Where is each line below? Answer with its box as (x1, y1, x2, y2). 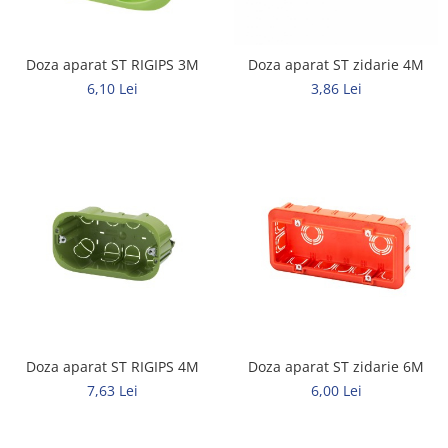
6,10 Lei (86, 78, 138, 98)
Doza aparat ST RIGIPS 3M (25, 54, 199, 74)
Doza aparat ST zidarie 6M (248, 356, 424, 376)
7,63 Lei (86, 380, 138, 400)
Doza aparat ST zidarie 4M (248, 54, 424, 74)
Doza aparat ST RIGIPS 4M (25, 356, 199, 376)
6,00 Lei (310, 380, 362, 400)
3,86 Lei (310, 78, 362, 98)
